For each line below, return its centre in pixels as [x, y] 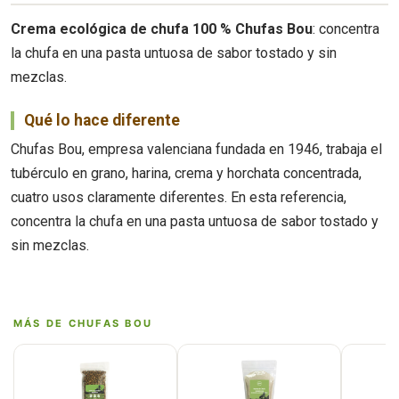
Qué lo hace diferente [102, 120]
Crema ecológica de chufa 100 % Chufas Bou [162, 28]
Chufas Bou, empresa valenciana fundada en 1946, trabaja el [196, 150]
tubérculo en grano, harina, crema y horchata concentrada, [186, 174]
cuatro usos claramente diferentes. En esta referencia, [179, 198]
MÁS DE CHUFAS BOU [83, 324]
